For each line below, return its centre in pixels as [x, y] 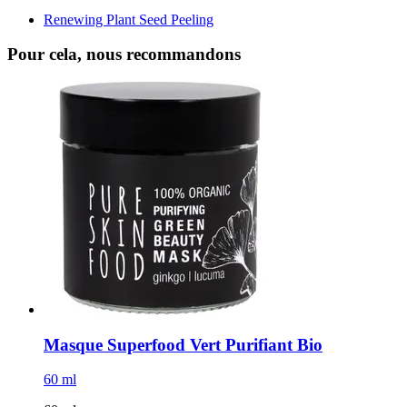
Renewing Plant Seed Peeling [129, 19]
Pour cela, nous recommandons [124, 55]
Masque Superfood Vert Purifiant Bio [183, 344]
